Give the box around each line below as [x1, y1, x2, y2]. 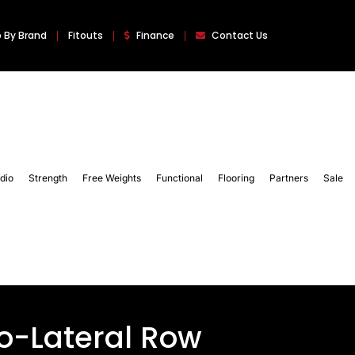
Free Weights [82, 172, 142, 185]
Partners [269, 172, 309, 185]
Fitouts [68, 29, 104, 42]
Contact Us [212, 29, 269, 42]
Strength [29, 172, 68, 185]
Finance [136, 29, 175, 42]
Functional [156, 172, 204, 185]
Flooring [218, 172, 255, 185]
